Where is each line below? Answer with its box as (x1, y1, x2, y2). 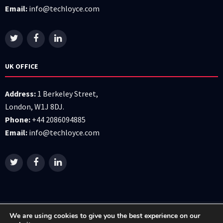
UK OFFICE (5, 62, 38, 71)
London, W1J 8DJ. (5, 102, 64, 111)
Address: (5, 89, 36, 99)
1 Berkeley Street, (36, 89, 98, 99)
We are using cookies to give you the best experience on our (9, 211, 200, 221)
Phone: (5, 114, 30, 124)
